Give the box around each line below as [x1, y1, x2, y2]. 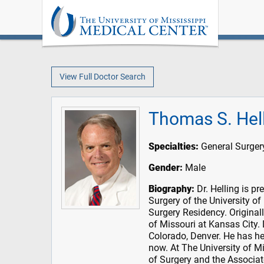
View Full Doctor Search [59, 71, 146, 82]
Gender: [148, 162, 183, 174]
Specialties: [148, 141, 199, 153]
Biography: [148, 183, 195, 195]
